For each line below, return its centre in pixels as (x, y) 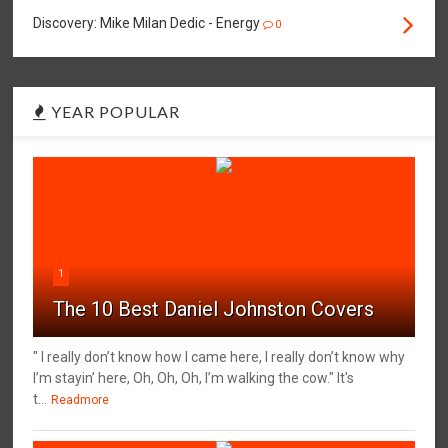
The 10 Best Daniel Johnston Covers (214, 308)
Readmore (80, 399)
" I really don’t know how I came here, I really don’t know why (219, 356)
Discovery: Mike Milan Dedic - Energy (147, 22)
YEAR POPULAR (114, 111)
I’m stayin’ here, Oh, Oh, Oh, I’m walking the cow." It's (194, 377)
